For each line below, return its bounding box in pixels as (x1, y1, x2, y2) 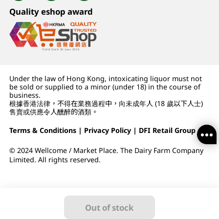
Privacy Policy (84, 126, 131, 135)
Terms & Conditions (9, 126, 77, 135)
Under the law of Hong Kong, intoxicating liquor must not (9, 74, 202, 84)
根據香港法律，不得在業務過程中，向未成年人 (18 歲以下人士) (9, 99, 203, 109)
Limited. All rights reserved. (9, 154, 101, 164)
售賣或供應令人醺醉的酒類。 (9, 107, 99, 117)
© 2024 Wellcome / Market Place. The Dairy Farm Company (9, 145, 204, 155)
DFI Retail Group (139, 126, 196, 135)
